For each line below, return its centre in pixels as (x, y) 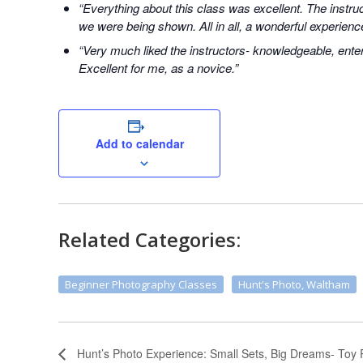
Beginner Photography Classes (141, 285)
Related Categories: (149, 240)
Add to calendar (139, 144)
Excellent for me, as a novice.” (158, 68)
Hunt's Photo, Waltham (294, 285)
